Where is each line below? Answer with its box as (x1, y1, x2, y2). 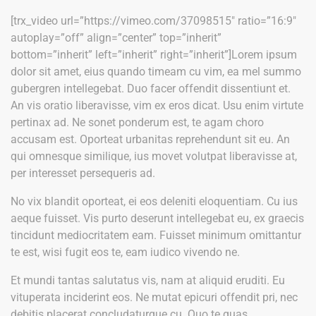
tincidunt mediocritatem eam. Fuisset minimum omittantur (11, 229, 301, 242)
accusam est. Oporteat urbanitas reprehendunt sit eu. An (11, 133, 290, 146)
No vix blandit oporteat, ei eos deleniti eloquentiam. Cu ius (11, 195, 298, 208)
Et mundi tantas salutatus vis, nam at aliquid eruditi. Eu (11, 274, 285, 287)
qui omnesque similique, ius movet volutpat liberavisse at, (11, 150, 297, 163)
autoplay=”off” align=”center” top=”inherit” (11, 31, 221, 44)
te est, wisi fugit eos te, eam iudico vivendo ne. (11, 245, 240, 259)
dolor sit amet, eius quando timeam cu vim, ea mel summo (11, 65, 301, 78)
